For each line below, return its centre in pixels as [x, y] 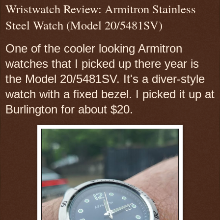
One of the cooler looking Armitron [94, 48]
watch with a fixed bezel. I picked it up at [110, 94]
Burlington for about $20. [69, 109]
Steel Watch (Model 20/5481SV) [84, 25]
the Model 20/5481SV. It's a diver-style [105, 79]
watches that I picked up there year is [102, 63]
